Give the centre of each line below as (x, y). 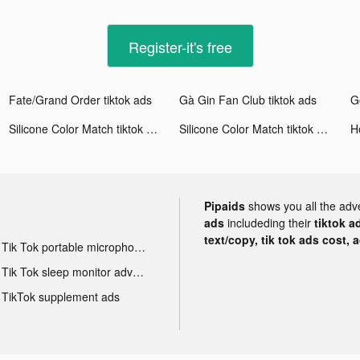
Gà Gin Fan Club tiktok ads (248, 99)
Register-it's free (180, 46)
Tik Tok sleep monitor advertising (138, 271)
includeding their (271, 222)
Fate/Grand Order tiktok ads (81, 99)
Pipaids (225, 205)
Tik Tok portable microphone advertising (139, 246)
